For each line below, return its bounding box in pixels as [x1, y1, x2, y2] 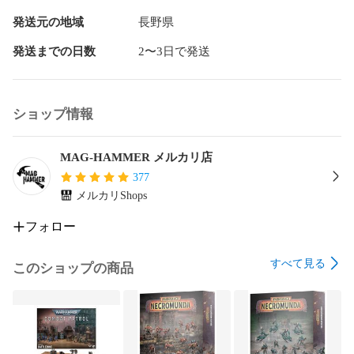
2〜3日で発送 [137, 44, 210, 58]
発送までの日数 [13, 44, 96, 58]
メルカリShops [76, 189, 147, 201]
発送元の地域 [13, 15, 84, 28]
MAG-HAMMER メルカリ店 [60, 150, 213, 164]
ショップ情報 [13, 106, 93, 122]
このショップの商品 [13, 261, 134, 277]
